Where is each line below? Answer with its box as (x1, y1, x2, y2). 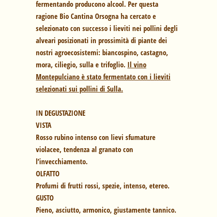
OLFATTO (36, 169, 60, 179)
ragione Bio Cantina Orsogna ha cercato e (36, 11, 156, 21)
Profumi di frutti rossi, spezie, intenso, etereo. (36, 181, 170, 191)
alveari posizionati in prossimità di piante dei (36, 35, 167, 46)
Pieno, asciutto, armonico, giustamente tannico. (36, 205, 176, 215)
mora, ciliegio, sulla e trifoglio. (36, 60, 127, 70)
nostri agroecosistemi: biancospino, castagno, (36, 47, 168, 58)
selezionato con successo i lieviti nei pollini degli (36, 23, 178, 33)
